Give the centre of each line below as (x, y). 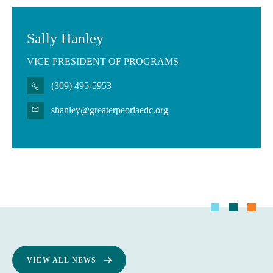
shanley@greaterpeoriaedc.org (110, 110)
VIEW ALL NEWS (62, 260)
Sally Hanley (65, 38)
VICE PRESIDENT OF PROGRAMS (103, 61)
